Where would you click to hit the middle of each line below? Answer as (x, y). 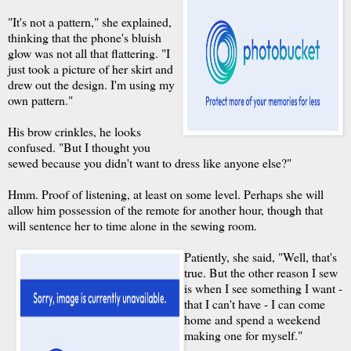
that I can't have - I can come (255, 304)
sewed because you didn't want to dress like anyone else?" (150, 163)
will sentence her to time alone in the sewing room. (132, 225)
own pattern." (40, 100)
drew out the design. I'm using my (91, 84)
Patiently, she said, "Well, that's (261, 257)
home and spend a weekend (252, 319)
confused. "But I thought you (79, 147)
